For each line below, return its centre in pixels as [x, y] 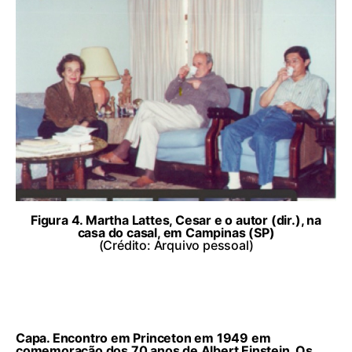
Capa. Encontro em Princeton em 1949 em [143, 338]
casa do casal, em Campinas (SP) [176, 233]
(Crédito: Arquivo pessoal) [176, 246]
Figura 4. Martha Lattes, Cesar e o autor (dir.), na [176, 220]
